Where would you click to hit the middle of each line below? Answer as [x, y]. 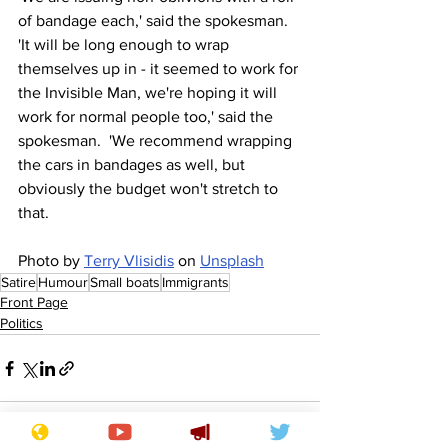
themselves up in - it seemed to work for [160, 69]
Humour [63, 282]
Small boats [125, 282]
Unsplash [232, 261]
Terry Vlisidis [129, 261]
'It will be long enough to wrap [125, 45]
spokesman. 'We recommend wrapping [157, 141]
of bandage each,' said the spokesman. [157, 21]
